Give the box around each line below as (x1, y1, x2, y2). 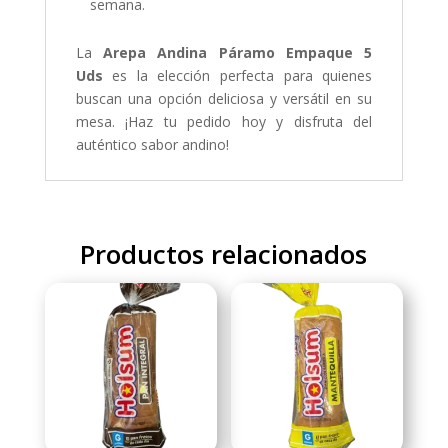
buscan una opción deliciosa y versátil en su (75, 88, 373, 108)
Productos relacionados (80, 235, 368, 272)
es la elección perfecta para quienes (102, 65, 373, 85)
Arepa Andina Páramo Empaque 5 (103, 42, 373, 62)
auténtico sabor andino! (75, 134, 229, 154)
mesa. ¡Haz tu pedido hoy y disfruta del (75, 111, 373, 131)
